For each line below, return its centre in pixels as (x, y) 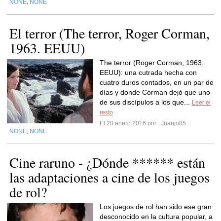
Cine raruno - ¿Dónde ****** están (107, 162)
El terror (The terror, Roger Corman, (110, 33)
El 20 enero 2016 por (129, 123)
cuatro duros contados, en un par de (157, 82)
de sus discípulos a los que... (146, 102)
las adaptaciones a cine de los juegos (110, 177)
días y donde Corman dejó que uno (155, 92)
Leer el (201, 103)
